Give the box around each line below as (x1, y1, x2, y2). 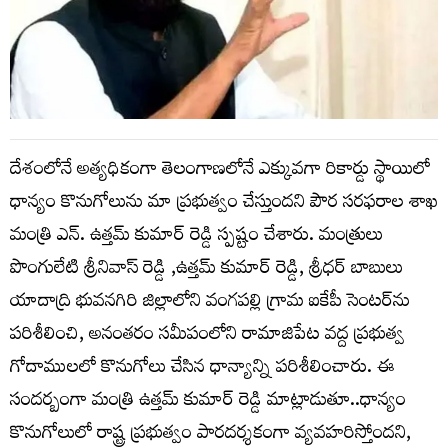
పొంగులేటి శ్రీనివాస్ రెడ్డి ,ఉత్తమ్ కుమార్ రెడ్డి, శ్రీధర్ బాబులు (10, 250, 403, 290)
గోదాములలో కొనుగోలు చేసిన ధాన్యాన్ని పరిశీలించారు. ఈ (10, 349, 395, 389)
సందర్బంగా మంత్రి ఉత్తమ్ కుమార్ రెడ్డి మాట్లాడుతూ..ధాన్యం (10, 382, 406, 422)
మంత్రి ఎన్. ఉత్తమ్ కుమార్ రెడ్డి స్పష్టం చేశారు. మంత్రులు (10, 217, 383, 257)
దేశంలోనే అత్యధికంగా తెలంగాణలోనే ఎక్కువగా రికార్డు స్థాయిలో (10, 151, 430, 191)
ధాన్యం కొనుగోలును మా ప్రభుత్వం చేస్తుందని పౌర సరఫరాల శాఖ (10, 184, 438, 224)
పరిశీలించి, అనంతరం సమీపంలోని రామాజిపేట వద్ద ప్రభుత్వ (10, 316, 405, 356)
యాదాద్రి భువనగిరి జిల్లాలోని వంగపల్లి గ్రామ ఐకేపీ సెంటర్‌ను (10, 283, 410, 323)
